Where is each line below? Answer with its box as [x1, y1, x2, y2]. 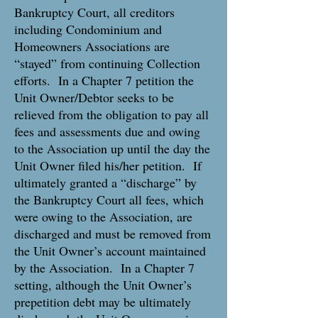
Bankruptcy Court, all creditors [14, 4, 175, 21]
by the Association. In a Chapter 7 [14, 259, 194, 276]
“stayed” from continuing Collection [14, 55, 200, 72]
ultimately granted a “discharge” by [14, 174, 197, 191]
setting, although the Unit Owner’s [14, 276, 192, 293]
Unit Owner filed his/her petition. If [14, 157, 202, 174]
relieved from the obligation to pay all [14, 106, 209, 123]
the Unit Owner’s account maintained [14, 242, 206, 259]
